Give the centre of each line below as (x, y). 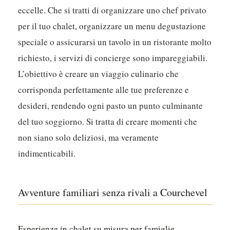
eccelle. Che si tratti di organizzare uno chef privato (112, 10)
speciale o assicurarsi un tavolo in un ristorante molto (115, 42)
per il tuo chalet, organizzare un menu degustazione (112, 26)
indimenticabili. (47, 154)
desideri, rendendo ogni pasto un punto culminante (111, 106)
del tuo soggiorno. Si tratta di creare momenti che (108, 122)
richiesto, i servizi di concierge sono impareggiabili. (113, 58)
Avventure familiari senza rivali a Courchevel (113, 193)
